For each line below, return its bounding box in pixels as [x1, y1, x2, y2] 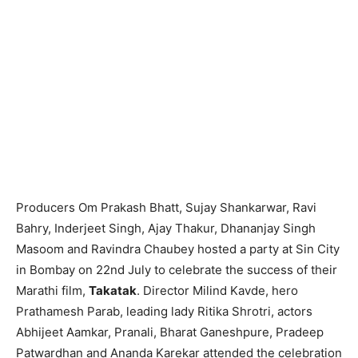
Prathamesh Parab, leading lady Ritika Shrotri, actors [16, 303, 312, 319]
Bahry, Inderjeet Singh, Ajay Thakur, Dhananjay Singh [16, 220, 316, 236]
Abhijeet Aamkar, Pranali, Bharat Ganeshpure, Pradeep [16, 324, 324, 340]
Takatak [89, 282, 137, 298]
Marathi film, [16, 282, 89, 298]
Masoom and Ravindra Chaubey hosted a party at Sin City [16, 241, 340, 257]
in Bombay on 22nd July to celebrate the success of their [16, 261, 337, 277]
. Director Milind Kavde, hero [137, 282, 298, 298]
